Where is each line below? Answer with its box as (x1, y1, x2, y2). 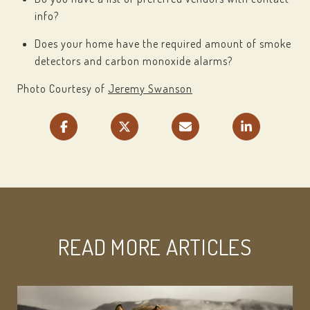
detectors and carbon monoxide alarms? (34, 54, 232, 68)
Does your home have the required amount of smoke (34, 37, 291, 51)
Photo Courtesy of (17, 82, 108, 95)
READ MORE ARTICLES (58, 232, 252, 261)
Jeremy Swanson (108, 82, 192, 95)
